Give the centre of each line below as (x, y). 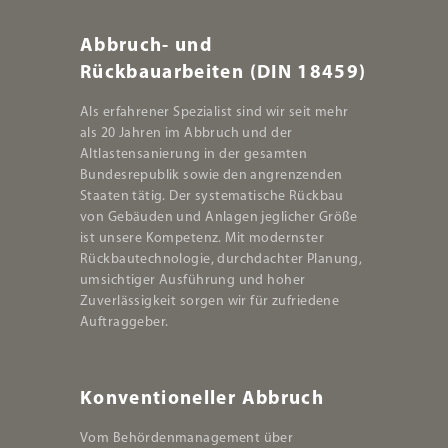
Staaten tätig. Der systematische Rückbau (212, 196)
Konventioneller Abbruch (202, 399)
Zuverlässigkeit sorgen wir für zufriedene (210, 301)
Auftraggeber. (124, 322)
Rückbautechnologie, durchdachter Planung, (221, 259)
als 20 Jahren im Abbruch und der (186, 133)
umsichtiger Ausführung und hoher (193, 280)
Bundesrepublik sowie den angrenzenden (211, 175)
